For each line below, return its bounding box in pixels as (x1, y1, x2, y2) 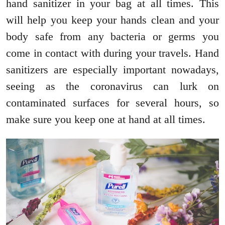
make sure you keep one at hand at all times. (6, 113, 205, 126)
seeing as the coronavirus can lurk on (6, 80, 219, 93)
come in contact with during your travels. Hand (6, 47, 219, 60)
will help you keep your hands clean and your (6, 14, 219, 27)
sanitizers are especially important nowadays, (6, 63, 219, 76)
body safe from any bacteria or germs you (6, 30, 219, 43)
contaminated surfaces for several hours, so (6, 96, 219, 109)
